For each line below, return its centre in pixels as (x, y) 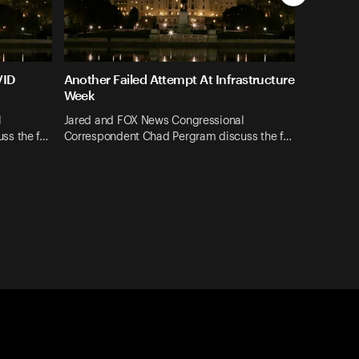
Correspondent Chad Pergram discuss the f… (177, 137)
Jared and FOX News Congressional (154, 121)
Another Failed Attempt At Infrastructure (179, 79)
